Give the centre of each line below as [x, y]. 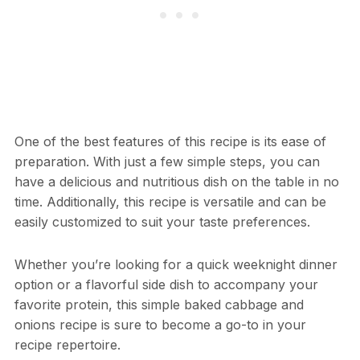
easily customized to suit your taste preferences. [162, 222]
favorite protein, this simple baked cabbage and [159, 305]
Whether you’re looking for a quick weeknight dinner [176, 265]
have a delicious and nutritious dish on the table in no [176, 182]
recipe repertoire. [67, 345]
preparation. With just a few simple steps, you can [167, 162]
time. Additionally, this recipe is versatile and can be [170, 202]
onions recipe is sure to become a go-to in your [160, 325]
